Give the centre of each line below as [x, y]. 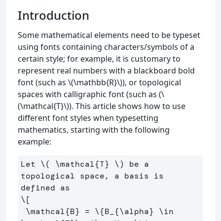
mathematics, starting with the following [94, 130]
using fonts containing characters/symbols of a [106, 47]
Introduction [54, 15]
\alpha [134, 211]
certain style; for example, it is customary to [99, 59]
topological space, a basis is [92, 176]
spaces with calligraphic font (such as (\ [91, 94]
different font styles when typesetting [88, 118]
